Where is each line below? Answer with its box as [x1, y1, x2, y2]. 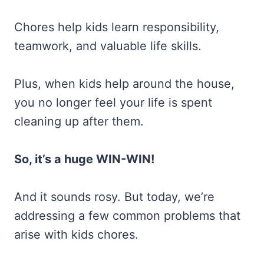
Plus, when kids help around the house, [14, 77, 235, 91]
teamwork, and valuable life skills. [14, 39, 202, 53]
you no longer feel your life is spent [14, 95, 212, 110]
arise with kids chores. [14, 227, 138, 242]
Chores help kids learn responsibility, [14, 20, 219, 34]
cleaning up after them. [14, 114, 144, 128]
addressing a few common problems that [14, 209, 240, 223]
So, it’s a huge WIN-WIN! [14, 152, 154, 166]
